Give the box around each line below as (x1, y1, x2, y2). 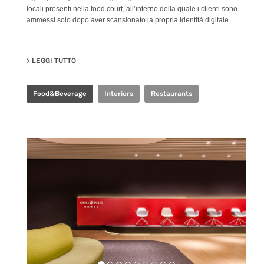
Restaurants (151, 88, 192, 98)
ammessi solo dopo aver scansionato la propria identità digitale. (27, 15, 230, 24)
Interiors (104, 88, 133, 98)
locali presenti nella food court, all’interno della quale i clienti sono (27, 4, 237, 13)
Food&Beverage (33, 88, 87, 98)
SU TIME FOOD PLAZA (76, 55, 148, 65)
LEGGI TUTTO (32, 55, 76, 65)
